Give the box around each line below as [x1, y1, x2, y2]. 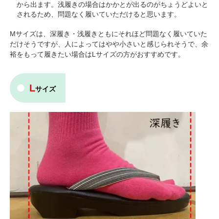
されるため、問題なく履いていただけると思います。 [17, 10, 181, 18]
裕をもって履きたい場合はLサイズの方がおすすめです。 [10, 50, 185, 58]
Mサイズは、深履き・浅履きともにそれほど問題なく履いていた [10, 29, 207, 38]
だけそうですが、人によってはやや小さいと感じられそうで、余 [10, 40, 208, 48]
